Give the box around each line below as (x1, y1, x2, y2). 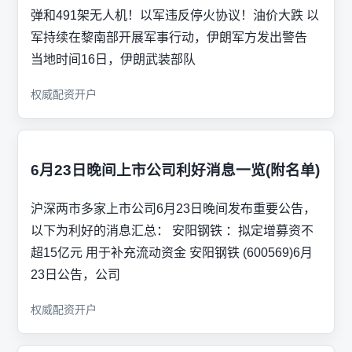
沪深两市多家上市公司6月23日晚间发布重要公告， (31, 201, 316, 215)
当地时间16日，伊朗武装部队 (31, 53, 196, 67)
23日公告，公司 (31, 267, 120, 281)
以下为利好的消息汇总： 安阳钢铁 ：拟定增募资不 (31, 223, 313, 237)
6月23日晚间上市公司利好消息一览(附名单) (31, 161, 320, 178)
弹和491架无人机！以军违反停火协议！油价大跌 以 (31, 9, 319, 23)
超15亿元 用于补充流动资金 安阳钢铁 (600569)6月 (31, 245, 313, 259)
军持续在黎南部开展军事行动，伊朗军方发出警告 (31, 31, 307, 45)
